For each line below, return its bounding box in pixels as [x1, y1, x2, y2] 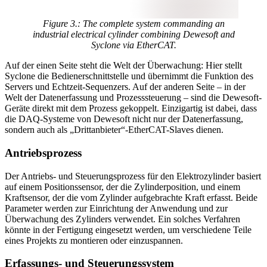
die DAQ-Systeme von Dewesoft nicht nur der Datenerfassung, [5, 114, 243, 125]
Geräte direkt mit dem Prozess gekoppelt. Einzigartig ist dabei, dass [5, 103, 257, 114]
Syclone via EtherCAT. [91, 40, 176, 51]
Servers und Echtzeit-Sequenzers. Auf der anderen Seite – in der [5, 82, 246, 92]
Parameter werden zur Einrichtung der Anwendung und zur [5, 203, 228, 213]
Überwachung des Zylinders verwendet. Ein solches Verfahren [5, 213, 240, 224]
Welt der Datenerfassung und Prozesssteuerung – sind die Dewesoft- [5, 92, 262, 103]
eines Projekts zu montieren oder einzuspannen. [5, 235, 183, 246]
